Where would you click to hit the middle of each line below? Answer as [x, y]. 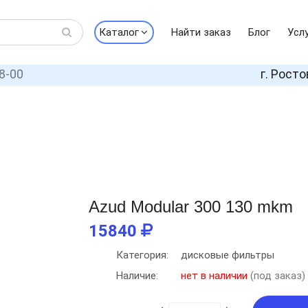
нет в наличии [214, 276]
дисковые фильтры [228, 255]
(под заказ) [276, 276]
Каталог [119, 32]
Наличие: [137, 276]
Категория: [142, 255]
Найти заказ [201, 32]
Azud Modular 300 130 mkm [191, 207]
